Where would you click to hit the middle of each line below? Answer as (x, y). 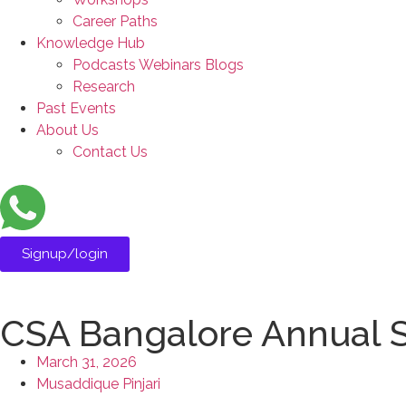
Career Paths (115, 21)
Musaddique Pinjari (98, 384)
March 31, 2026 (87, 362)
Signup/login (65, 254)
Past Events (76, 108)
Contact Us (110, 152)
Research (104, 87)
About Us (68, 130)
